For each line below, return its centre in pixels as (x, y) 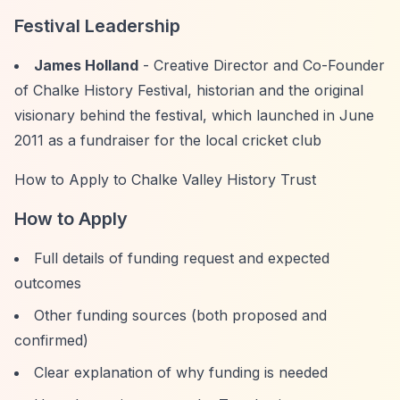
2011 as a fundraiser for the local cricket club (168, 140)
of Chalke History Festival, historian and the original (189, 90)
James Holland (86, 65)
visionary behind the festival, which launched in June (194, 115)
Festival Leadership (97, 26)
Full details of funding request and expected (182, 258)
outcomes (48, 283)
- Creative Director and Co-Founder (262, 65)
